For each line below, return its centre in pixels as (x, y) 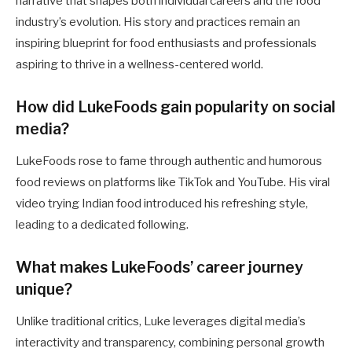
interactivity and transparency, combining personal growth (170, 343)
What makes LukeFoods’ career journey (159, 268)
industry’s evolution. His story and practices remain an (158, 22)
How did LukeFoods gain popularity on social (176, 106)
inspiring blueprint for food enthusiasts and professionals (166, 43)
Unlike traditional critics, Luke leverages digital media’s (161, 322)
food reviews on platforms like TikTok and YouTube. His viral (173, 182)
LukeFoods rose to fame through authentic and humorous (169, 161)
